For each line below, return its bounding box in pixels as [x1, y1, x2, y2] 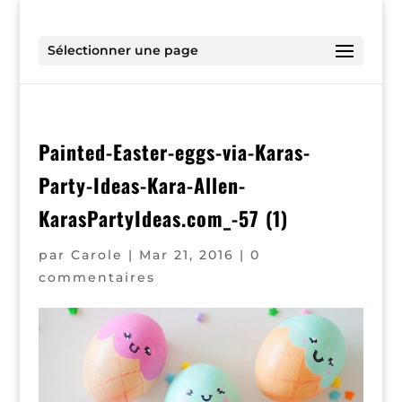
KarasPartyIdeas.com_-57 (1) [38, 204, 288, 232]
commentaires [38, 269, 155, 285]
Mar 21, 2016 [138, 247, 234, 263]
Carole [70, 247, 123, 263]
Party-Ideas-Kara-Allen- [38, 170, 246, 199]
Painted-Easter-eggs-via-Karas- [38, 137, 310, 166]
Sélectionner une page [47, 42, 198, 58]
